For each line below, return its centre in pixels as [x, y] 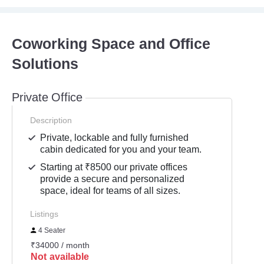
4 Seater [51, 230]
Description [51, 120]
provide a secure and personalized [113, 179]
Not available [60, 257]
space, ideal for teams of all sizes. [110, 191]
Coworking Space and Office [111, 44]
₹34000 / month [60, 245]
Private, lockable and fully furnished [115, 138]
